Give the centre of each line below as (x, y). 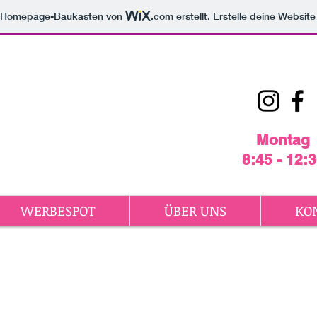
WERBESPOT (58, 211)
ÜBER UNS (195, 211)
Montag (283, 140)
